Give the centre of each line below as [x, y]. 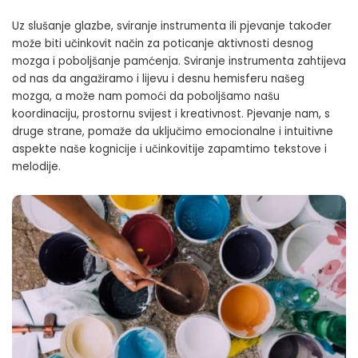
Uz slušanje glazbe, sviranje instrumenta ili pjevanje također [172, 26]
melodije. [36, 167]
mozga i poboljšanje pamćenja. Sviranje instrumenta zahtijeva [179, 62]
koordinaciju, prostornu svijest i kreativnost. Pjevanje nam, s [171, 114]
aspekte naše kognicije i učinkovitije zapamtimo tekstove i [169, 149]
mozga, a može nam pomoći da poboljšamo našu [146, 97]
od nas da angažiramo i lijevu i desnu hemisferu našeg [158, 79]
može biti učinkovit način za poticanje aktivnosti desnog [163, 44]
